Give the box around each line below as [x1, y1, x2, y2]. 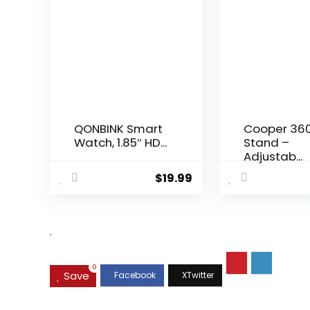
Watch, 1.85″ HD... [74, 134, 167, 152]
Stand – [244, 134, 290, 152]
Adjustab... [244, 148, 303, 165]
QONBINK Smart [74, 120, 163, 138]
